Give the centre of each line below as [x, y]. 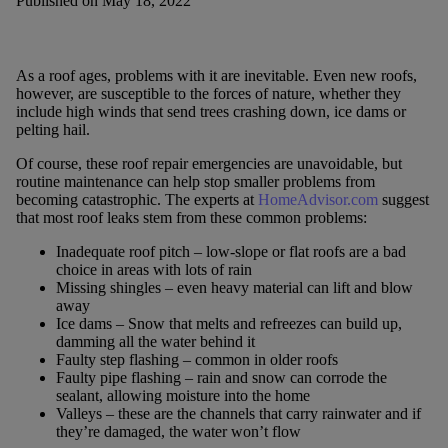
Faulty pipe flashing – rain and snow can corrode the [221, 378]
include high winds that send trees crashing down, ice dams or [210, 112]
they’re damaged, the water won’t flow [178, 432]
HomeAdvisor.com [317, 200]
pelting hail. [52, 130]
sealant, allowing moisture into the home [182, 396]
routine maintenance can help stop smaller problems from [195, 182]
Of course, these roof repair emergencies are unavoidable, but [208, 164]
